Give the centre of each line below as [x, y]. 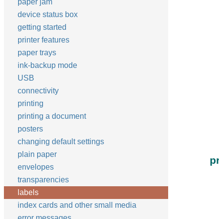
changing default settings [61, 142]
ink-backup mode [47, 65]
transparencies [43, 180]
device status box [48, 14]
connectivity [38, 91]
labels [28, 192]
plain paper [37, 154]
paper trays [37, 53]
